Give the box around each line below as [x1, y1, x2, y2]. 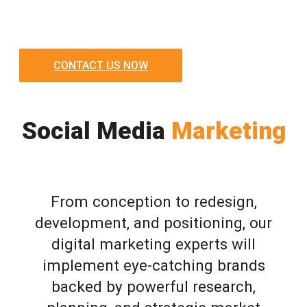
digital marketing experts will [51, 235, 256, 254]
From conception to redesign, [50, 193, 257, 211]
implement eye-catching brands [42, 256, 265, 275]
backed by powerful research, [51, 278, 256, 296]
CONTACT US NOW [53, 58, 148, 72]
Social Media [21, 116, 171, 145]
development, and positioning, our [35, 214, 272, 232]
